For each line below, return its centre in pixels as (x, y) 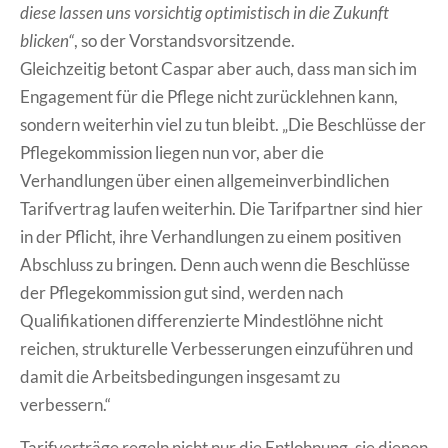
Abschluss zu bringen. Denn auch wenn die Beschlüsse (215, 265)
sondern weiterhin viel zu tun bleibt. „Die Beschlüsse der (223, 125)
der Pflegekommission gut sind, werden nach (181, 293)
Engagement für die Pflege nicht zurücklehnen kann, (209, 97)
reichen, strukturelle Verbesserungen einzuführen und (217, 349)
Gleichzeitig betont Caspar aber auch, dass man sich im (218, 69)
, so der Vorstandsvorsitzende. (184, 41)
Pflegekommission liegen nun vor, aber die (172, 153)
